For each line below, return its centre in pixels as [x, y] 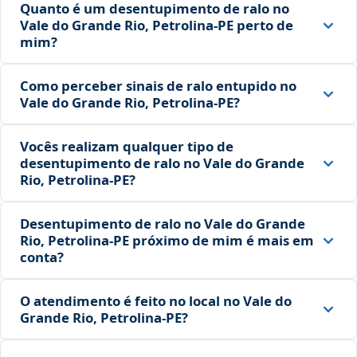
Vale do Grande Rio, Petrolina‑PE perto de [157, 25]
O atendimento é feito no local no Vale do [156, 301]
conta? [42, 257]
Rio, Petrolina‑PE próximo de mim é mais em [167, 241]
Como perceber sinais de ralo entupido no [158, 86]
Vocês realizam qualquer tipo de [127, 147]
